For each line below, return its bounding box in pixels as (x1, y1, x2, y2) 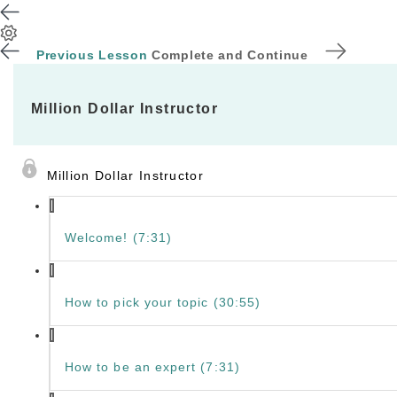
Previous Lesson (35, 48, 148, 62)
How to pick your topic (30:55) (65, 295, 261, 309)
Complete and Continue (152, 48, 308, 62)
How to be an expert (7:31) (65, 360, 240, 374)
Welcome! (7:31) (65, 230, 173, 245)
